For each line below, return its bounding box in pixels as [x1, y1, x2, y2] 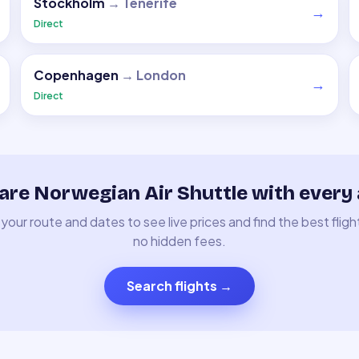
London [136, 67, 187, 83]
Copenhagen [34, 67, 119, 83]
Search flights [127, 277, 217, 294]
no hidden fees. [133, 232, 226, 249]
